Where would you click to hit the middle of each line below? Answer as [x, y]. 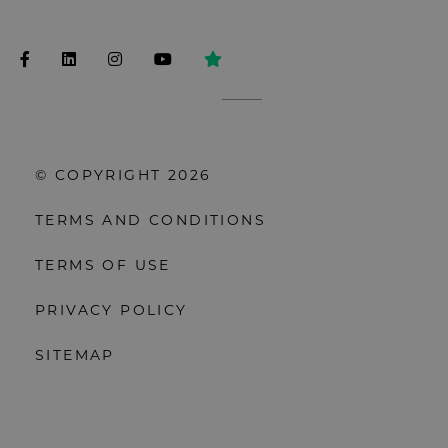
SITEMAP [75, 358]
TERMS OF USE [103, 268]
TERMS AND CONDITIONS [150, 223]
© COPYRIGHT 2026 [123, 178]
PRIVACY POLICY [111, 313]
